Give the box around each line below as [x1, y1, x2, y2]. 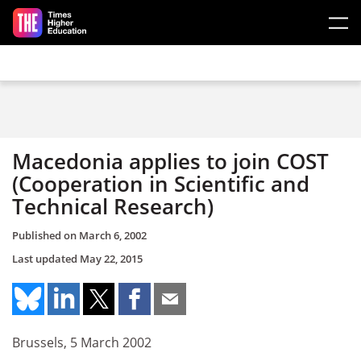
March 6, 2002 [79, 227, 147, 243]
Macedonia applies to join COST [12, 147, 329, 176]
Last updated [12, 251, 80, 266]
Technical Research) [12, 192, 214, 221]
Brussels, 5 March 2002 [12, 334, 151, 351]
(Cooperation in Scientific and [12, 169, 309, 198]
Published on [12, 227, 79, 243]
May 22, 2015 [80, 251, 143, 266]
